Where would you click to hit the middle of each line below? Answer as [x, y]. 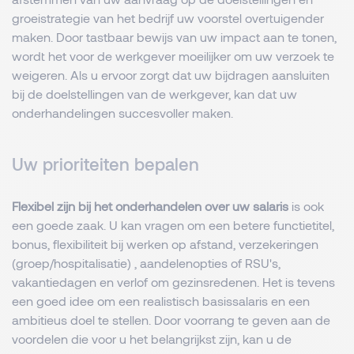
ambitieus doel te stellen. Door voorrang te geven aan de [171, 320]
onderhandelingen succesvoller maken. [122, 113]
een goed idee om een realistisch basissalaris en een [161, 301]
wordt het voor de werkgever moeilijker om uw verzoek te [173, 56]
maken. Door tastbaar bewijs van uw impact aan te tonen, [174, 37]
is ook [306, 206]
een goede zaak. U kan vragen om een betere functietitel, [173, 225]
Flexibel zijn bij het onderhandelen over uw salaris [150, 206]
